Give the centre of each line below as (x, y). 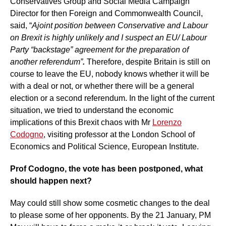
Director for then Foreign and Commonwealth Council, (106, 13)
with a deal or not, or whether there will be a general (102, 86)
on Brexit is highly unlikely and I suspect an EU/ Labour (108, 37)
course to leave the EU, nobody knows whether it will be (110, 74)
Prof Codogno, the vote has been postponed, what (106, 168)
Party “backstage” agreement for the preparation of (99, 49)
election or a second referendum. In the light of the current (112, 98)
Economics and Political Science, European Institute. (105, 146)
